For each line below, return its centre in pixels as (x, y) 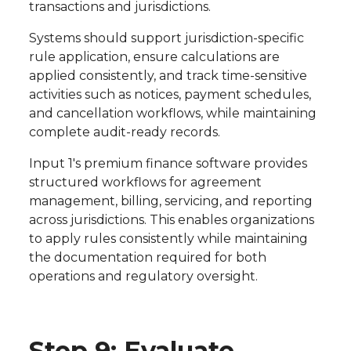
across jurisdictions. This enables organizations (171, 220)
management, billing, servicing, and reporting (170, 201)
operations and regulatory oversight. (143, 277)
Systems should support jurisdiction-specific (166, 38)
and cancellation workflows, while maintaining (172, 114)
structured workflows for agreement (145, 183)
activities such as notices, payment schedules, (170, 95)
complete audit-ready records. (124, 132)
